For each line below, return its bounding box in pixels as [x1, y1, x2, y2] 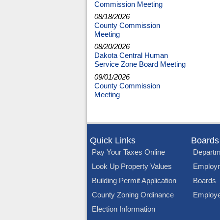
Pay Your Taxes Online [92, 148, 165, 157]
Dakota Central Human [94, 52, 168, 60]
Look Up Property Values [92, 163, 172, 171]
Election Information [92, 205, 156, 214]
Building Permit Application [92, 177, 177, 185]
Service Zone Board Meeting [94, 60, 186, 69]
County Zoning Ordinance [92, 191, 174, 199]
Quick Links [90, 136, 136, 146]
